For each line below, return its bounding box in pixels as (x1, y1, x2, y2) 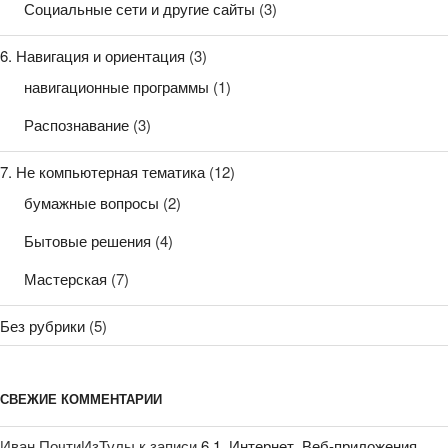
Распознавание (24, 114, 129, 136)
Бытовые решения (24, 230, 151, 252)
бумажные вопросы (24, 192, 159, 214)
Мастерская (24, 268, 107, 290)
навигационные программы (24, 76, 209, 98)
